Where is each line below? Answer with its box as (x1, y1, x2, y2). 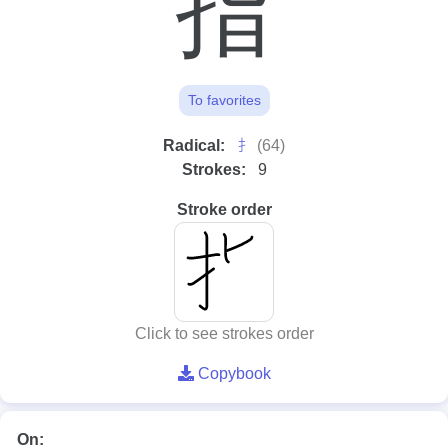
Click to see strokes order (134, 325, 314, 342)
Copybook (193, 365, 271, 382)
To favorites (187, 92, 261, 108)
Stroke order (176, 201, 272, 218)
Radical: (163, 137, 229, 154)
